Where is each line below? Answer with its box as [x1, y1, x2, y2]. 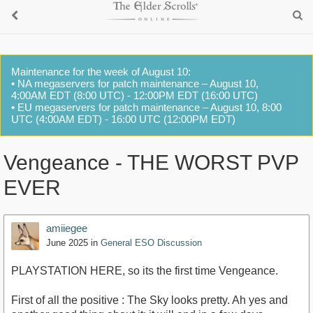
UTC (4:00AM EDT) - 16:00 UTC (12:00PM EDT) [11, 113, 235, 125]
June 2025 [46, 238, 88, 249]
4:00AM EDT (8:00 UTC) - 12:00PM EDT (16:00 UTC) [11, 89, 258, 101]
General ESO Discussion [101, 238, 202, 249]
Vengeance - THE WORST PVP [3, 151, 298, 175]
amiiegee [46, 222, 87, 235]
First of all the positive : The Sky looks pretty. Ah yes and [11, 294, 288, 307]
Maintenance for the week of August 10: [11, 66, 191, 78]
